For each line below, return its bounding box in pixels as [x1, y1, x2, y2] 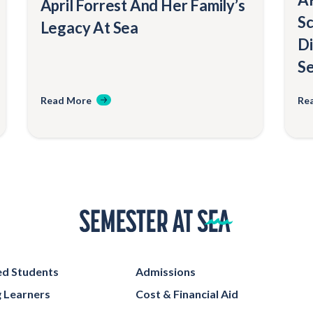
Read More [40, 94, 92, 106]
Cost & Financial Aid [136, 286, 238, 300]
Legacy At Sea [40, 17, 139, 37]
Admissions [136, 264, 196, 278]
